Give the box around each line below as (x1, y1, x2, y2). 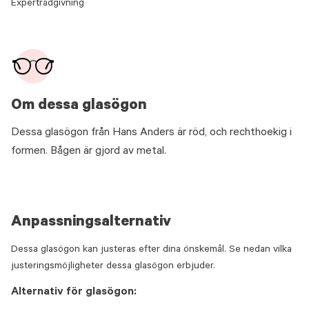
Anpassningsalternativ (11, 215, 171, 231)
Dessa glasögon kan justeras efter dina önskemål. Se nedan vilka (11, 245, 292, 256)
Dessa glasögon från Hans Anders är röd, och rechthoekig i (11, 127, 292, 139)
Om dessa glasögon (11, 98, 147, 114)
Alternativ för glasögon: (11, 286, 137, 299)
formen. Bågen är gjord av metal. (11, 146, 166, 158)
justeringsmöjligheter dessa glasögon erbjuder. (11, 261, 215, 272)
